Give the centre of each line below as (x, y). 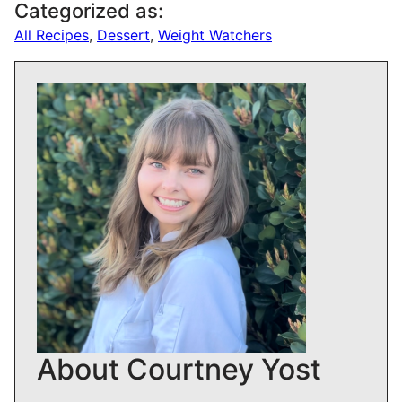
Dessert (123, 35)
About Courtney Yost (179, 370)
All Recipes (52, 35)
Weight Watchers (215, 35)
